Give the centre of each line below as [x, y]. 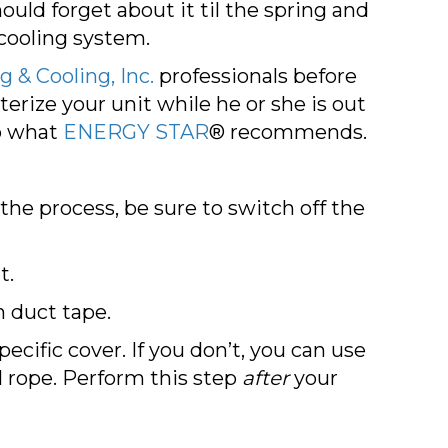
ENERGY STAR [136, 131]
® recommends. [288, 131]
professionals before [255, 75]
